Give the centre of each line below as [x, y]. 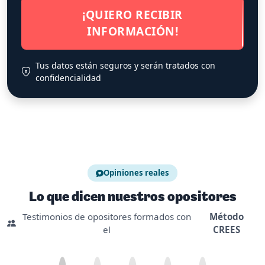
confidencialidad [68, 78]
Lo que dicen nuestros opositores [132, 197]
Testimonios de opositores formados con [106, 216]
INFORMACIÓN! [132, 31]
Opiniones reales [136, 172]
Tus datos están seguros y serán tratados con [125, 66]
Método [226, 216]
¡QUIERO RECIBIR [132, 15]
